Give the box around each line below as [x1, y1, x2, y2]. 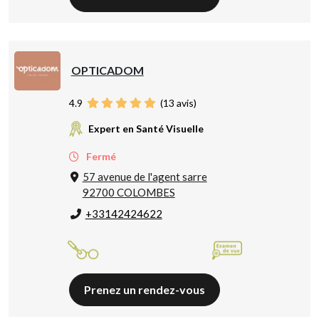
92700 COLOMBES [82, 186, 175, 199]
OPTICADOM [70, 63, 144, 77]
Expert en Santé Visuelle [88, 122, 204, 135]
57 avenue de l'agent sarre [82, 170, 207, 184]
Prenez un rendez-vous [83, 283, 205, 297]
